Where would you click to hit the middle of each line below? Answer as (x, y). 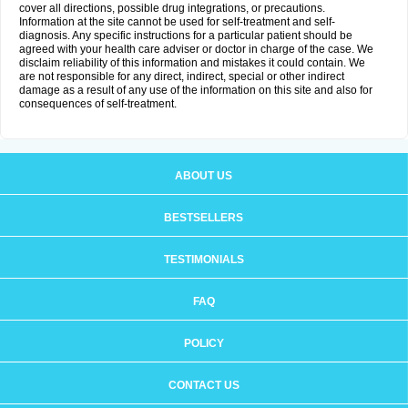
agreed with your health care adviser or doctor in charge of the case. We (196, 49)
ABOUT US (204, 176)
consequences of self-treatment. (98, 104)
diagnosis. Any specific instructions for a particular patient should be (186, 36)
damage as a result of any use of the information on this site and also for (196, 90)
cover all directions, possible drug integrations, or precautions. (172, 8)
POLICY (204, 343)
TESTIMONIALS (204, 260)
